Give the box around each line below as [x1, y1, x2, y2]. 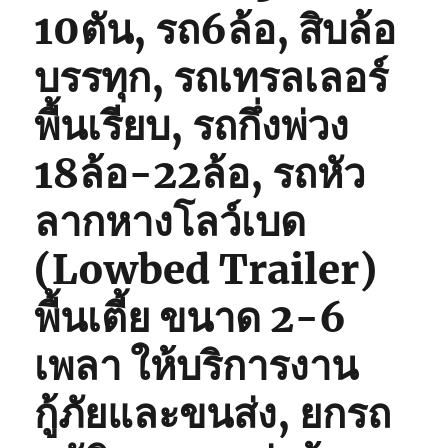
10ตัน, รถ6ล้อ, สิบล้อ [34, 5, 397, 55]
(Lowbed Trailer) [34, 245, 378, 295]
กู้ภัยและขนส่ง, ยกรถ [34, 389, 392, 439]
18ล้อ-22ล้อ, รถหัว [34, 149, 366, 199]
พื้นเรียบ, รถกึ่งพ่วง [34, 101, 350, 151]
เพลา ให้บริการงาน [34, 341, 359, 391]
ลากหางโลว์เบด [34, 197, 307, 247]
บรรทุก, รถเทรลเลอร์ [34, 53, 389, 103]
